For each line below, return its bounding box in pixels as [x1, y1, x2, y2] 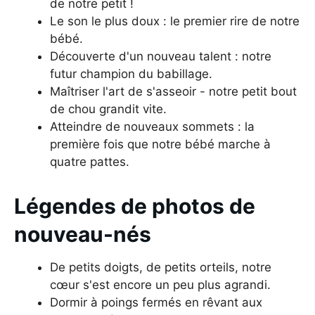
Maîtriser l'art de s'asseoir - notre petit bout [50, 84, 297, 98]
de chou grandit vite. [50, 101, 167, 116]
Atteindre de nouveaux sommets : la [50, 119, 255, 134]
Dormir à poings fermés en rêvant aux [50, 295, 262, 309]
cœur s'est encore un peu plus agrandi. [50, 277, 271, 292]
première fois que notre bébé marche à [50, 136, 271, 151]
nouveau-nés [14, 221, 151, 247]
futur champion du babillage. [50, 66, 212, 81]
